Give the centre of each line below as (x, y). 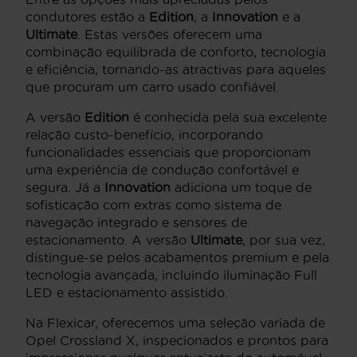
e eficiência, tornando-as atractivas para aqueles (176, 70)
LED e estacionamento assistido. (127, 293)
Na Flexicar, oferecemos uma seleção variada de (175, 323)
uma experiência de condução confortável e (162, 170)
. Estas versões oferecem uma (170, 35)
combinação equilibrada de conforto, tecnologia (176, 52)
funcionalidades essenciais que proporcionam (168, 153)
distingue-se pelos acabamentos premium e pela (177, 258)
